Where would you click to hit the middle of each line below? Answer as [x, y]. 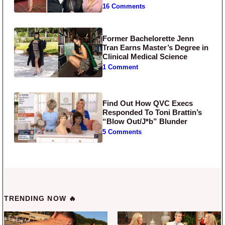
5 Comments [122, 132]
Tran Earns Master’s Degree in [156, 47]
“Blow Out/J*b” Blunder [145, 121]
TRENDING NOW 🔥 [40, 198]
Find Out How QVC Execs [148, 103]
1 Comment [121, 67]
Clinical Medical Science [145, 56]
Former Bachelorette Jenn [148, 38]
